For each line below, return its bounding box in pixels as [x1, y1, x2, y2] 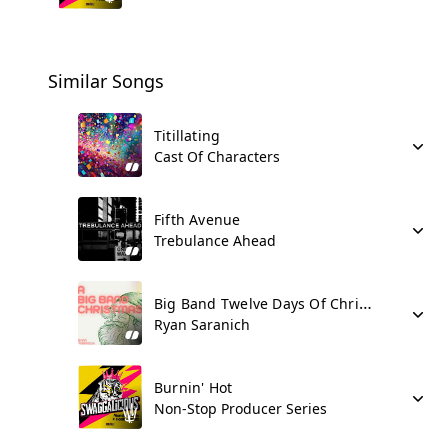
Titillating [154, 126, 221, 145]
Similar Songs [48, 69, 164, 93]
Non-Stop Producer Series [154, 399, 327, 418]
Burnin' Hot [154, 378, 233, 397]
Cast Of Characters [154, 147, 280, 166]
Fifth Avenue [154, 210, 241, 229]
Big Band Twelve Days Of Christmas [358, 292, 372, 314]
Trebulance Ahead [154, 231, 276, 250]
